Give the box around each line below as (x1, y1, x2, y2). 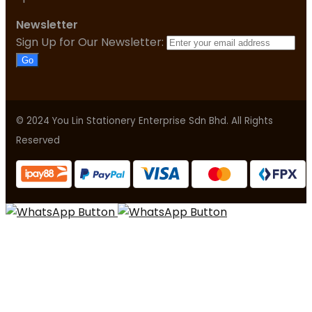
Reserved (16, 134, 60, 148)
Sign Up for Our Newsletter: (16, 34, 166, 51)
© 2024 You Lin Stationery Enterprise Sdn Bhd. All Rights (16, 114, 273, 128)
